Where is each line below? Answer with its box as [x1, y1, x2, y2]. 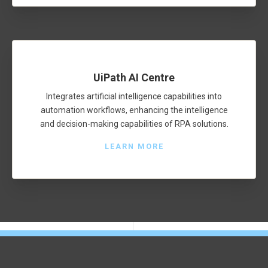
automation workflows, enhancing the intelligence [40, 105, 228, 115]
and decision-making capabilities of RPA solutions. [39, 118, 229, 129]
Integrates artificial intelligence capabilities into [46, 91, 222, 101]
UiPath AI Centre [93, 71, 175, 84]
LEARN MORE [104, 141, 164, 151]
